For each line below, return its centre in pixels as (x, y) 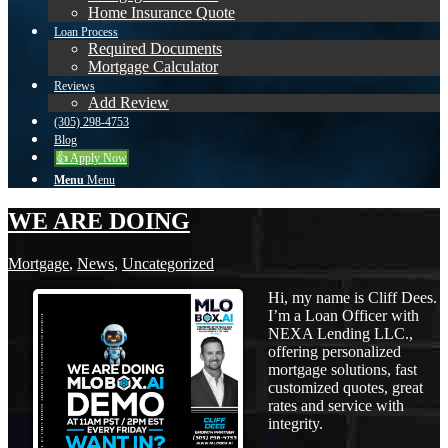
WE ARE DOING (99, 220)
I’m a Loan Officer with (343, 315)
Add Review (128, 102)
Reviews (74, 86)
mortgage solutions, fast (342, 369)
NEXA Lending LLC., (340, 333)
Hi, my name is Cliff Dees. (352, 297)
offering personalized (334, 351)
